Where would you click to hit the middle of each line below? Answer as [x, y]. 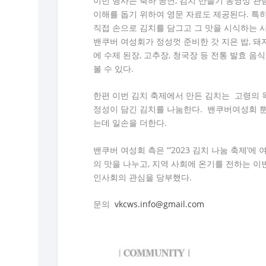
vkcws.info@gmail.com [160, 204]
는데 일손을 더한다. [130, 123]
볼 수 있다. [114, 69]
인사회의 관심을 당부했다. [143, 177]
